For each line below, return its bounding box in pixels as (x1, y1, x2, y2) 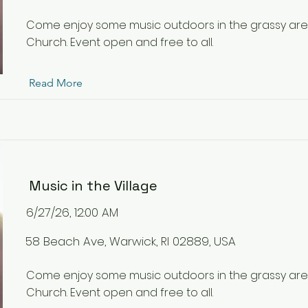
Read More (29, 76, 82, 89)
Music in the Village (29, 177, 157, 195)
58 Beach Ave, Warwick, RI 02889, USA (25, 233, 236, 250)
